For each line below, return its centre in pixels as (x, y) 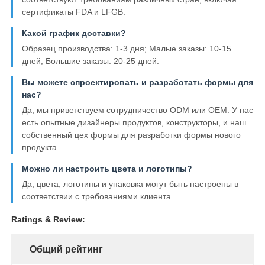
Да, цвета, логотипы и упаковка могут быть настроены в (130, 184)
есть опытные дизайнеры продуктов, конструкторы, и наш (134, 123)
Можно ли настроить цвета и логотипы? (107, 169)
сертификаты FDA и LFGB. (74, 12)
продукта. (41, 148)
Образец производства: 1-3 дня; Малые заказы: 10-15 (127, 49)
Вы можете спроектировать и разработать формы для (138, 83)
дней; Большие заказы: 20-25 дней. (91, 61)
